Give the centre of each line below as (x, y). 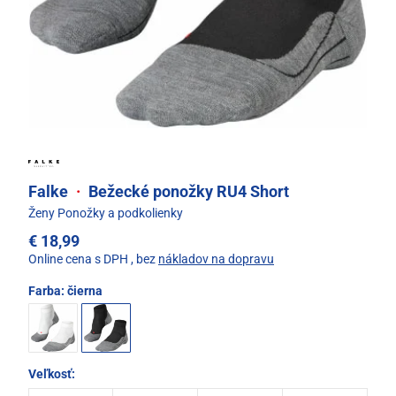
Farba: (48, 291)
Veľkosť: (52, 374)
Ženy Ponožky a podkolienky (106, 213)
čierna (85, 291)
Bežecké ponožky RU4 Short (187, 192)
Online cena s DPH (78, 259)
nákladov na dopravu (216, 259)
